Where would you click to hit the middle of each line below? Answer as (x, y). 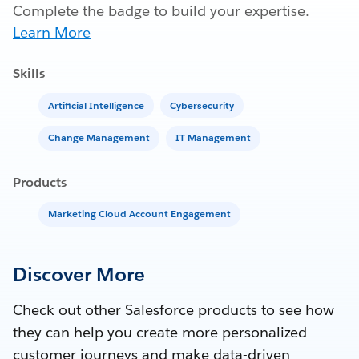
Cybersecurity (202, 105)
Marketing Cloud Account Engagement (139, 214)
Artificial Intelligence (96, 105)
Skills (29, 74)
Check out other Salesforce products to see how (173, 309)
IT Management (213, 138)
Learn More (52, 33)
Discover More (79, 274)
